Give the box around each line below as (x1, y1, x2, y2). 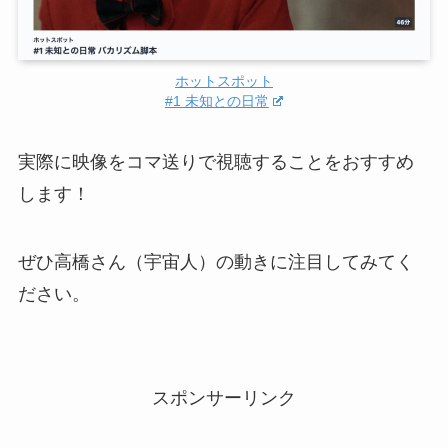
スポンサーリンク (152, 387, 296, 408)
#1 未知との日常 (164, 92, 269, 109)
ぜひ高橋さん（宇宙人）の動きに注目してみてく (17, 252, 414, 273)
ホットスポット (175, 72, 273, 89)
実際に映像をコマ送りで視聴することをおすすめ (17, 152, 414, 173)
